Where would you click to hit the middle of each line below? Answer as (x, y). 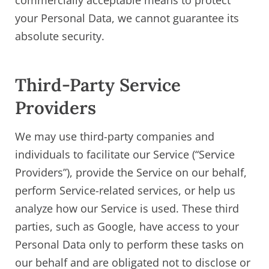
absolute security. (60, 36)
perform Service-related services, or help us (125, 191)
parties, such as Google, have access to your (127, 227)
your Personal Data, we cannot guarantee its (127, 18)
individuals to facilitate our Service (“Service (125, 155)
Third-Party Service (98, 84)
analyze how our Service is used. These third (127, 209)
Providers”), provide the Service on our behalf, (131, 173)
